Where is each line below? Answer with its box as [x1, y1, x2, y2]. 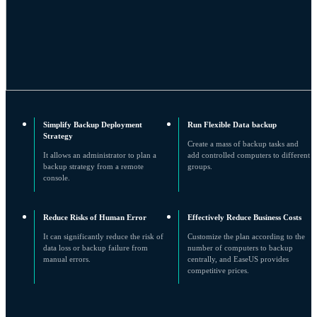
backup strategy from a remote [43, 162, 144, 171]
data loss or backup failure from [43, 243, 148, 253]
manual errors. [43, 255, 91, 264]
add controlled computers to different [187, 151, 310, 160]
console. [43, 173, 70, 183]
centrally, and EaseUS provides [187, 255, 289, 264]
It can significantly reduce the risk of [43, 232, 163, 241]
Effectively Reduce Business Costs [187, 212, 301, 221]
